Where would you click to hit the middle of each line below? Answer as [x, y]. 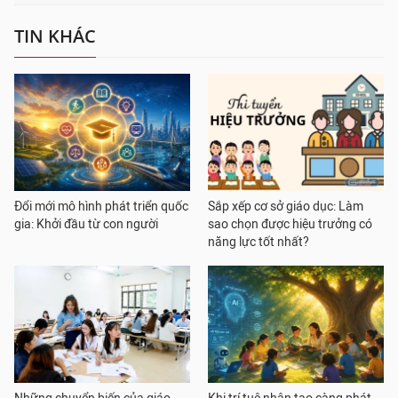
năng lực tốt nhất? [259, 242]
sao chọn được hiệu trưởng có [290, 224]
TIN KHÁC [55, 36]
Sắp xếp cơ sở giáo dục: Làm [286, 207]
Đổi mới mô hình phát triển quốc [101, 207]
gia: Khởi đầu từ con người [86, 224]
